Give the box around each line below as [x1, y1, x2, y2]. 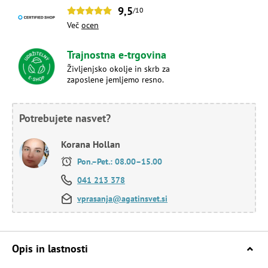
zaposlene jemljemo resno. [67, 74, 164, 85]
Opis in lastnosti [12, 241, 88, 255]
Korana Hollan [61, 138, 120, 150]
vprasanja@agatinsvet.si [77, 193, 167, 204]
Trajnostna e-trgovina [67, 47, 166, 62]
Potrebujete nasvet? [19, 111, 111, 125]
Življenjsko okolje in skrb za [67, 63, 170, 74]
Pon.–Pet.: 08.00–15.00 [75, 156, 162, 167]
